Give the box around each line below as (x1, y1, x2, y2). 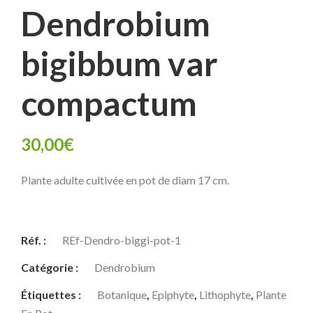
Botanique (97, 287, 147, 301)
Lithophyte (199, 287, 251, 301)
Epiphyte (152, 287, 194, 301)
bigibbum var (21, 43, 218, 83)
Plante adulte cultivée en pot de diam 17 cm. (21, 173, 229, 187)
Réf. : (21, 233, 48, 247)
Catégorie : (21, 260, 80, 274)
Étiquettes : (21, 287, 83, 301)
